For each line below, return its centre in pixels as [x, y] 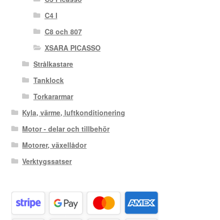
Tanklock [48, 80]
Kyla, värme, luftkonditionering [74, 113]
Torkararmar [53, 96]
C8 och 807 [63, 32]
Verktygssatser [47, 161]
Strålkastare [53, 64]
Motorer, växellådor [55, 145]
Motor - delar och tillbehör [66, 129]
